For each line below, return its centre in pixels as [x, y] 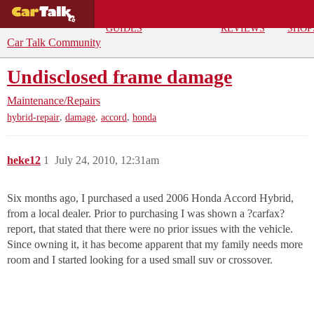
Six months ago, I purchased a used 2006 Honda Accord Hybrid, [150, 198]
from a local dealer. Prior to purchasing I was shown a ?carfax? [146, 214]
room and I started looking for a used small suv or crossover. [140, 260]
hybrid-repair [33, 118]
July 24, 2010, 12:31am [107, 161]
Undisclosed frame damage [120, 77]
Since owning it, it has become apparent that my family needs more [155, 245]
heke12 [24, 161]
